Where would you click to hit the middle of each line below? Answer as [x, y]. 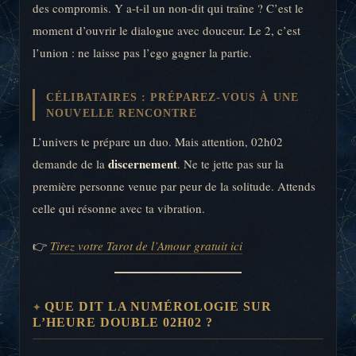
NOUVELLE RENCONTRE [122, 113]
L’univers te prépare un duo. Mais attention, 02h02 [158, 141]
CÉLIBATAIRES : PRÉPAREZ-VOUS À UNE [173, 97]
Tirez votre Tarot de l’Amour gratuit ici [146, 245]
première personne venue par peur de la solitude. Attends [174, 186]
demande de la [70, 163]
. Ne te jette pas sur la [230, 163]
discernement [143, 163]
